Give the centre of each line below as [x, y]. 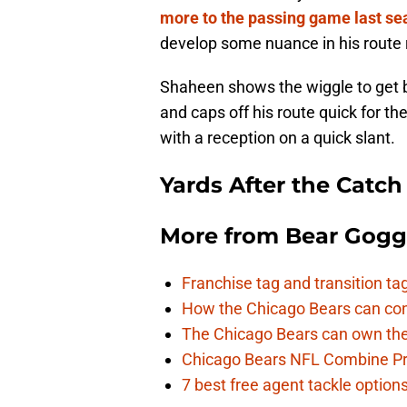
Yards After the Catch [281, 185]
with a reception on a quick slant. [278, 138]
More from [223, 236]
